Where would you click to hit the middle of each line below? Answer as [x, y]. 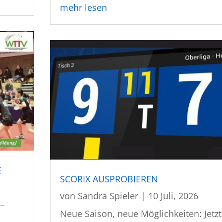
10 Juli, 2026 [173, 195]
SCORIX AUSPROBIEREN [109, 179]
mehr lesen [84, 8]
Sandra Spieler [108, 195]
